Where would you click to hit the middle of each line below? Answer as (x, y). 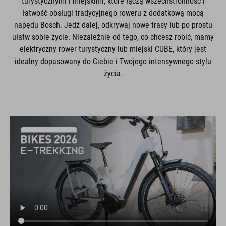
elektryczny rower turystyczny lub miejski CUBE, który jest (113, 49)
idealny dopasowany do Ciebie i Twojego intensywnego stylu (113, 61)
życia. (113, 73)
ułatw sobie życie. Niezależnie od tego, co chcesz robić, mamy (113, 37)
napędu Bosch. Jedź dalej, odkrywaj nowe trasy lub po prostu (113, 25)
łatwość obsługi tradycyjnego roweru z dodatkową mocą (113, 13)
